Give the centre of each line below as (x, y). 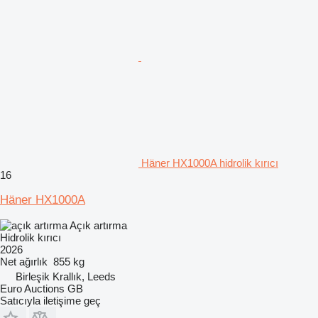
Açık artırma (98, 225)
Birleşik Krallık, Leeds (66, 276)
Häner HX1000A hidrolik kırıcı (210, 163)
